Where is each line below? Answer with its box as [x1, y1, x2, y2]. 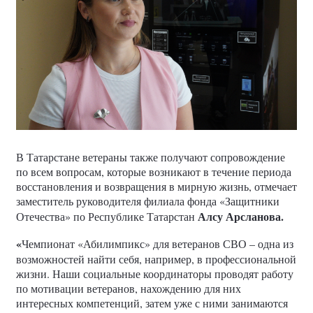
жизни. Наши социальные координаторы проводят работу [16, 266, 293, 282]
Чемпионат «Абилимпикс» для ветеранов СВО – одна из [22, 236, 293, 252]
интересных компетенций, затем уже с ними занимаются [16, 296, 288, 311]
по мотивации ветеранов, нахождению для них [16, 281, 241, 296]
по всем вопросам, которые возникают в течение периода [16, 164, 291, 180]
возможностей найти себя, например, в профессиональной [16, 252, 296, 267]
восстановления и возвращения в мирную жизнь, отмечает [16, 179, 297, 194]
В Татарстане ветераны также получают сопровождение [16, 150, 285, 165]
